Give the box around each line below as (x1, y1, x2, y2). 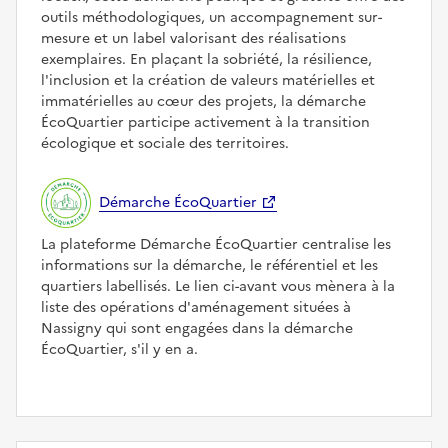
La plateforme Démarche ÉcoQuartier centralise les (41, 234, 391, 256)
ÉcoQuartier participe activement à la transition (41, 112, 370, 134)
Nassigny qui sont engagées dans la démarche (41, 318, 353, 340)
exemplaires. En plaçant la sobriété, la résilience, (41, 49, 372, 71)
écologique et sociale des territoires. (41, 133, 289, 155)
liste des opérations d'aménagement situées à (41, 297, 351, 319)
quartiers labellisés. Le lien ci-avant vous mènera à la (41, 276, 395, 298)
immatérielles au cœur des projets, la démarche (41, 91, 366, 113)
